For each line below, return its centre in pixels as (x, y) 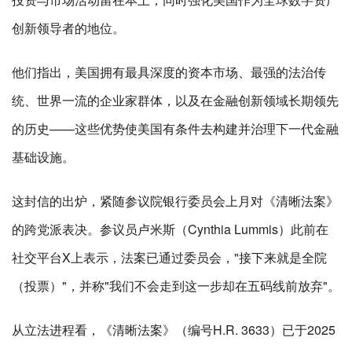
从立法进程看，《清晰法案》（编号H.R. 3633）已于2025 (174, 330)
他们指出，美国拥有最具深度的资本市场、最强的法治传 (169, 72)
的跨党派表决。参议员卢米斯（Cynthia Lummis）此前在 (170, 229)
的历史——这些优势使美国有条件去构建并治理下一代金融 (175, 128)
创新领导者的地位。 (68, 28)
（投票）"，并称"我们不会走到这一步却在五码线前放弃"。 (176, 286)
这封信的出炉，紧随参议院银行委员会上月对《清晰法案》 (175, 201)
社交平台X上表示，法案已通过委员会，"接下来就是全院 (169, 257)
